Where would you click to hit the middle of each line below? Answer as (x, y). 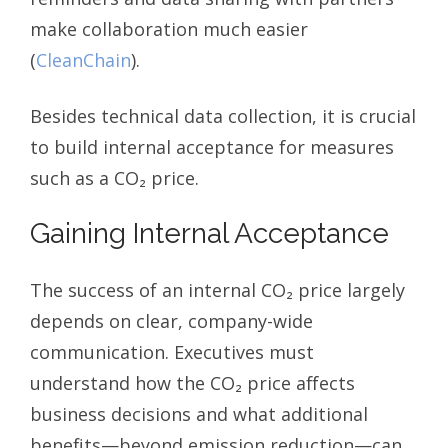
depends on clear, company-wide (171, 320)
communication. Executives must (172, 351)
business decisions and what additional (199, 413)
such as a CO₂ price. (114, 178)
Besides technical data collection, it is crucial (223, 116)
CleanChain (83, 59)
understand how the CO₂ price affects (192, 382)
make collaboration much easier (169, 28)
